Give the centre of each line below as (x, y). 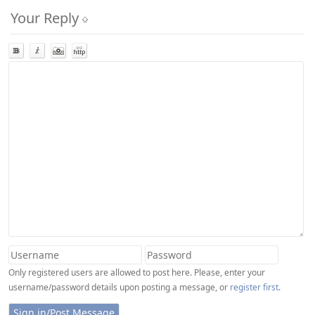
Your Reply (46, 18)
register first (254, 287)
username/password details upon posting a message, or (119, 287)
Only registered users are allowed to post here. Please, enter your (137, 272)
